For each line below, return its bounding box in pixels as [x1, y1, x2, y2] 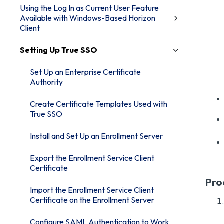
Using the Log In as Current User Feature [20, 3, 159, 13]
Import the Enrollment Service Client [30, 185, 154, 195]
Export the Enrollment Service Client [30, 153, 154, 163]
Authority [30, 77, 63, 87]
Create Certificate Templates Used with [30, 99, 167, 109]
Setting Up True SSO [20, 45, 97, 55]
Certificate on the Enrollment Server [30, 195, 154, 205]
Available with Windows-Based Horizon [20, 13, 155, 23]
